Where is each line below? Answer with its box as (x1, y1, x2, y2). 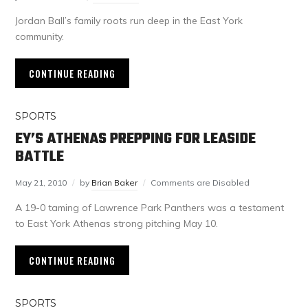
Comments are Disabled (151, 177, 250, 188)
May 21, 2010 (15, 177, 67, 188)
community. (15, 30, 65, 43)
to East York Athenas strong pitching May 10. (15, 217, 219, 230)
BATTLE (15, 145, 65, 169)
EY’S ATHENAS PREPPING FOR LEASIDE (15, 127, 256, 151)
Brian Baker (91, 177, 138, 188)
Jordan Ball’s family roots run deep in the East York (15, 14, 243, 27)
